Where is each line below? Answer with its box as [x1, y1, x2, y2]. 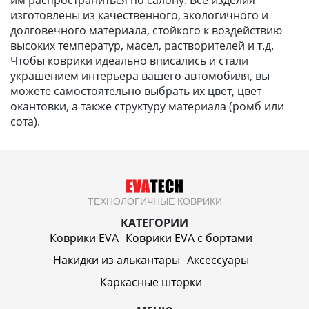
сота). [10, 113, 43, 129]
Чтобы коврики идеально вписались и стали [10, 52, 248, 68]
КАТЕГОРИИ [121, 215, 188, 230]
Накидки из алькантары [53, 252, 180, 268]
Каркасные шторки [100, 274, 202, 290]
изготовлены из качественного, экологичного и [10, 7, 268, 23]
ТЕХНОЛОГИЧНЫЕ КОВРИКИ [87, 195, 222, 207]
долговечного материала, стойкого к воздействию [10, 22, 282, 38]
